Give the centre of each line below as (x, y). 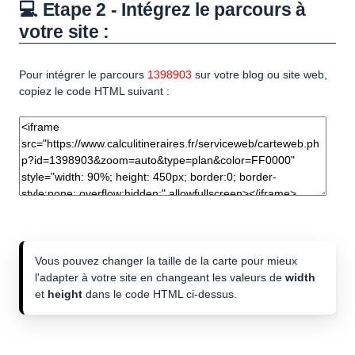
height (65, 294)
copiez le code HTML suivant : (94, 92)
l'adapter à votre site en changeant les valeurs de (160, 278)
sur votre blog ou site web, (260, 75)
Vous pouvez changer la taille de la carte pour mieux (166, 261)
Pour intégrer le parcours (83, 75)
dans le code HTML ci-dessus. (160, 294)
